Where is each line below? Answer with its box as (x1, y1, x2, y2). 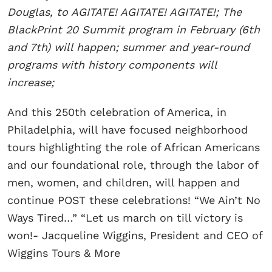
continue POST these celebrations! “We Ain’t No (7, 193, 260, 206)
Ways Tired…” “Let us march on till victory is (7, 211, 243, 224)
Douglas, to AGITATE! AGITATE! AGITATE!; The (7, 5, 242, 18)
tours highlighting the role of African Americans (7, 140, 260, 154)
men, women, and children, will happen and (7, 175, 240, 189)
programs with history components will (7, 58, 217, 71)
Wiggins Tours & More (7, 246, 120, 259)
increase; (7, 75, 58, 89)
